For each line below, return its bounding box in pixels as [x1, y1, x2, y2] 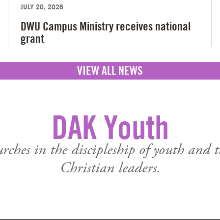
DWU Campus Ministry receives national [20, 19, 191, 33]
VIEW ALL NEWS [77, 63, 143, 78]
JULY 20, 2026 [20, 2, 63, 11]
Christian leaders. [59, 158, 161, 178]
